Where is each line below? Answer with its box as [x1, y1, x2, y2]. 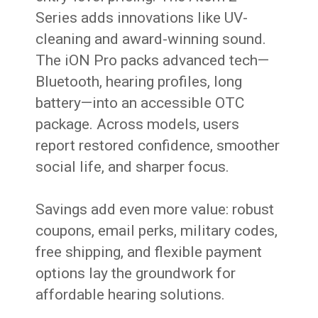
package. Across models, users [35, 116, 240, 133]
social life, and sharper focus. [35, 158, 230, 176]
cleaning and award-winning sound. [35, 31, 267, 48]
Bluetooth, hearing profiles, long [35, 73, 243, 91]
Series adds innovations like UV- [35, 9, 248, 27]
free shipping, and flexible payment [35, 243, 263, 261]
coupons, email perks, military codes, [35, 222, 278, 240]
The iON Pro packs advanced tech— [35, 52, 270, 70]
